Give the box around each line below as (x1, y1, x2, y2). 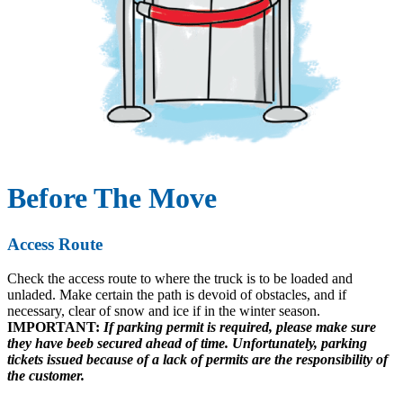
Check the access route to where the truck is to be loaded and (7, 271, 353, 287)
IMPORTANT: (7, 319, 100, 336)
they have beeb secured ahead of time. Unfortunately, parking (7, 336, 367, 352)
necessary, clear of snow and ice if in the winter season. (7, 303, 320, 319)
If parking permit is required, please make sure (100, 319, 376, 336)
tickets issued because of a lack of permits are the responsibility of (7, 352, 388, 368)
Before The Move (7, 182, 217, 215)
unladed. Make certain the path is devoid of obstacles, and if (7, 287, 346, 303)
